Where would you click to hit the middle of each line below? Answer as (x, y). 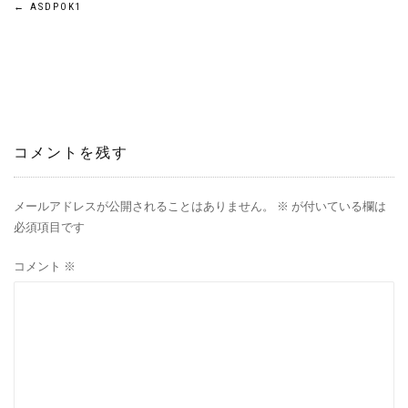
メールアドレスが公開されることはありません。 (144, 206)
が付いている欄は (337, 206)
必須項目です (49, 227)
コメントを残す (71, 153)
